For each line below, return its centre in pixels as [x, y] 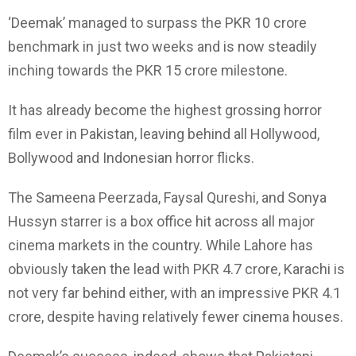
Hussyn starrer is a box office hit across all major [161, 221]
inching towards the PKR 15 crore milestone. [148, 70]
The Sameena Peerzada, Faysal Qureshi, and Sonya [167, 197]
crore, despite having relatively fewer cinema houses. [176, 316]
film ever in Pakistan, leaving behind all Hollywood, [164, 133]
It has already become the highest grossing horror [165, 110]
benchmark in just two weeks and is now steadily [163, 46]
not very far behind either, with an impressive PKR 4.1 [174, 292]
